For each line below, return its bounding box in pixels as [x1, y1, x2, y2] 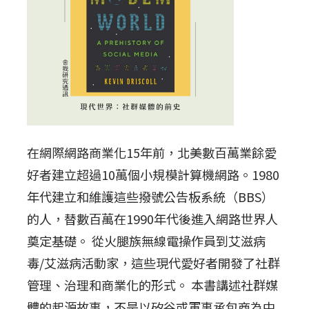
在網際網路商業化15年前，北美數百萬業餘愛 [27, 143, 277, 161]
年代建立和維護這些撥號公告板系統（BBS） [27, 187, 275, 206]
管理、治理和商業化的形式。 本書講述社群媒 [27, 275, 279, 294]
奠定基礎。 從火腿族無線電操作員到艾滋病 [27, 231, 266, 250]
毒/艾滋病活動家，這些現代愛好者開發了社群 [27, 253, 281, 272]
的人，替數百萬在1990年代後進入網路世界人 [27, 209, 279, 228]
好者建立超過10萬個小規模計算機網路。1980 [27, 165, 280, 183]
